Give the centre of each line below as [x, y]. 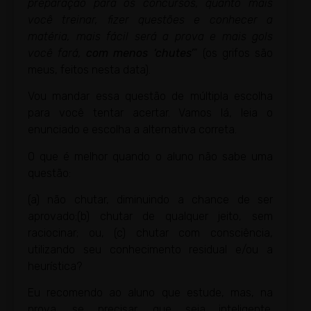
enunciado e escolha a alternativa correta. [132, 130]
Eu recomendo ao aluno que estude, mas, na [150, 293]
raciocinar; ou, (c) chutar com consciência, [150, 233]
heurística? [55, 267]
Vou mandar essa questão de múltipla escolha [150, 96]
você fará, [57, 53]
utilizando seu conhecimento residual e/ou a [150, 250]
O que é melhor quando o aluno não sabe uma [150, 156]
